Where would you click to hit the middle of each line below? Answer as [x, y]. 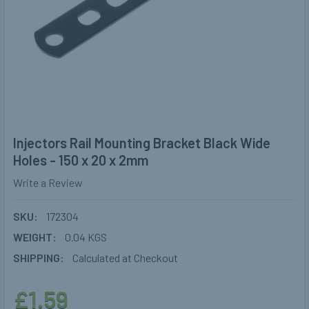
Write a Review [48, 183]
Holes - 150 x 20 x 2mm [81, 160]
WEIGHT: [35, 237]
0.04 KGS [86, 237]
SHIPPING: [39, 258]
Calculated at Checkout [125, 258]
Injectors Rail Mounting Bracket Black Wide [142, 143]
